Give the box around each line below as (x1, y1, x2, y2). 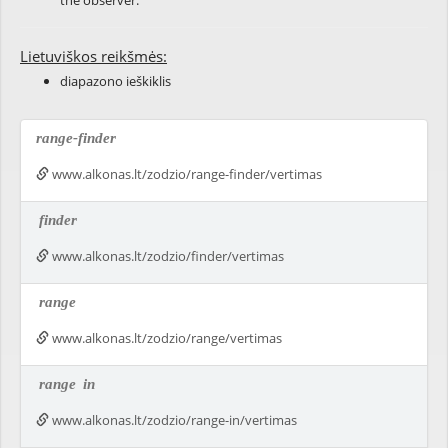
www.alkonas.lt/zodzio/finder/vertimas (49, 247, 284, 265)
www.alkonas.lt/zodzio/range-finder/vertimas (49, 165, 322, 183)
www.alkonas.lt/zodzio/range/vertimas (49, 329, 282, 347)
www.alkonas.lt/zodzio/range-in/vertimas (49, 411, 297, 429)
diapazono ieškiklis (60, 72, 171, 90)
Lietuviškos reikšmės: (20, 46, 167, 66)
